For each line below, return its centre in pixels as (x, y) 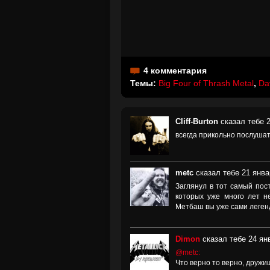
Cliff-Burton (197, 121)
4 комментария (175, 71)
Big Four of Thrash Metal (206, 83)
